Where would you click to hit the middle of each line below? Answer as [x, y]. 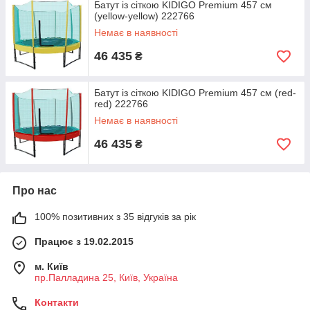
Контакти [57, 302]
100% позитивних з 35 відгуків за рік [115, 217]
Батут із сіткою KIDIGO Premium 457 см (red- [195, 93]
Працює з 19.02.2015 [84, 241]
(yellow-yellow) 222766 [144, 16]
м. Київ [52, 266]
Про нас [35, 191]
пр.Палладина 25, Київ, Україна [106, 277]
